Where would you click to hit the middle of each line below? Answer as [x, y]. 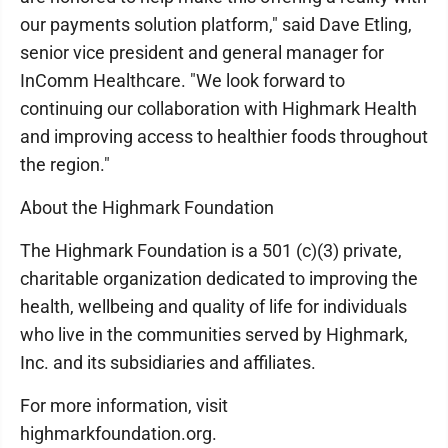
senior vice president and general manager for [202, 52]
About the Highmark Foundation [147, 207]
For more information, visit [124, 405]
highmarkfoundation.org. [118, 433]
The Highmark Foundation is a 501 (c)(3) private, [211, 250]
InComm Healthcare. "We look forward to [182, 80]
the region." [65, 164]
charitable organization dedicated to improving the [219, 278]
